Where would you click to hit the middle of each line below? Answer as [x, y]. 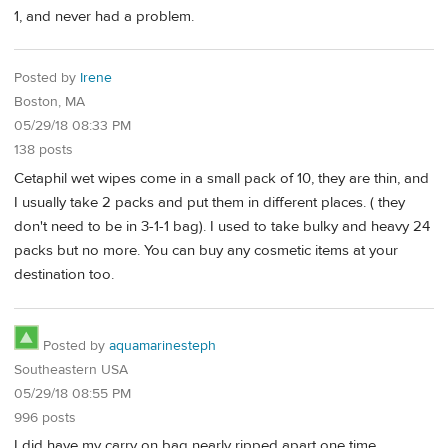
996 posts [45, 417]
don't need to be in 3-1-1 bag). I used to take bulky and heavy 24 [222, 227]
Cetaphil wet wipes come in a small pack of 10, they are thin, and [221, 179]
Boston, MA [49, 102]
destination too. [64, 275]
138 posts [43, 150]
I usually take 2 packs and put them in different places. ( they [209, 203]
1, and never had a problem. [104, 16]
